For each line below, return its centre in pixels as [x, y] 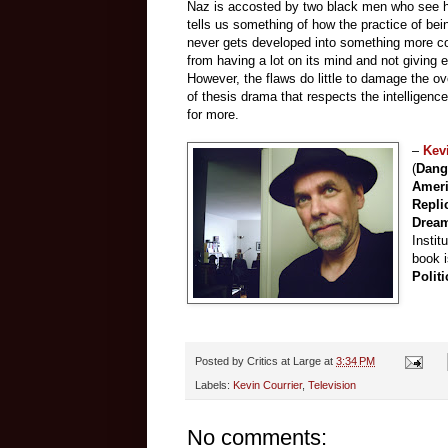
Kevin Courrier [267, 385]
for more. [213, 114]
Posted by [221, 360]
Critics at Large [284, 360]
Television [332, 385]
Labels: [214, 385]
